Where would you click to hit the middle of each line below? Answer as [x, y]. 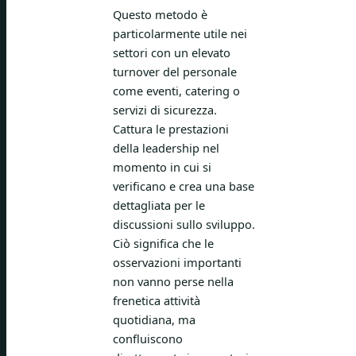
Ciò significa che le [163, 244]
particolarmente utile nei [180, 34]
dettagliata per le [159, 205]
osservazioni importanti [177, 263]
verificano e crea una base [184, 186]
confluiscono [148, 339]
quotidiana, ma [154, 320]
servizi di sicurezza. [165, 110]
